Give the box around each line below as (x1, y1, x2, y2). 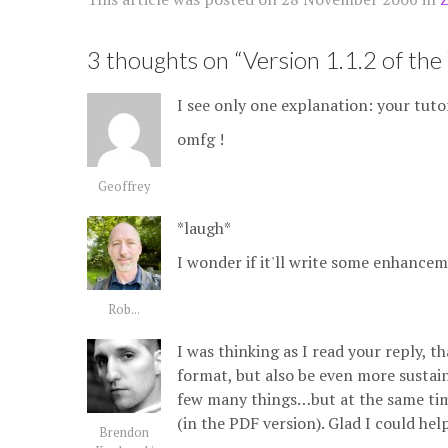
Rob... (108, 301, 140, 318)
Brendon (99, 424, 149, 441)
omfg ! (177, 128, 224, 150)
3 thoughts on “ (87, 45, 243, 74)
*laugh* (177, 217, 231, 239)
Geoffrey (97, 178, 151, 195)
